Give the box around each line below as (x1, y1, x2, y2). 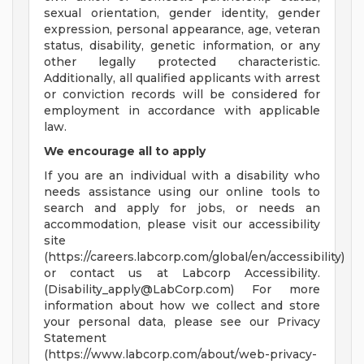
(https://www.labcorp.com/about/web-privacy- (44, 347, 317, 362)
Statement (44, 331, 106, 346)
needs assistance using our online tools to (44, 184, 320, 200)
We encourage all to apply (44, 144, 206, 159)
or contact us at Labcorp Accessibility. (44, 266, 320, 281)
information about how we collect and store (44, 298, 320, 314)
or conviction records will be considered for (44, 87, 320, 102)
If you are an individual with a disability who (44, 168, 320, 184)
